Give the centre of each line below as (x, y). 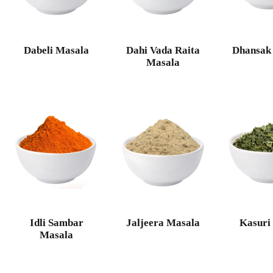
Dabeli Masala (57, 50)
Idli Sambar (56, 223)
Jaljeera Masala (163, 223)
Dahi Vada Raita (163, 50)
